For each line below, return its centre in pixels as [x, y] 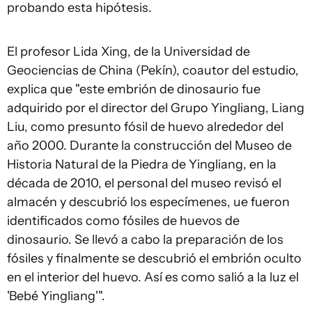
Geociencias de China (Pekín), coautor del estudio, [153, 70]
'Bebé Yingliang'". [56, 296]
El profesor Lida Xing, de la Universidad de [128, 51]
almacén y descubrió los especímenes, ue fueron [148, 202]
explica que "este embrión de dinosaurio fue [134, 89]
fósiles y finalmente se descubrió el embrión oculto [154, 258]
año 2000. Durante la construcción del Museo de [149, 145]
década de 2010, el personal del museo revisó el [144, 183]
